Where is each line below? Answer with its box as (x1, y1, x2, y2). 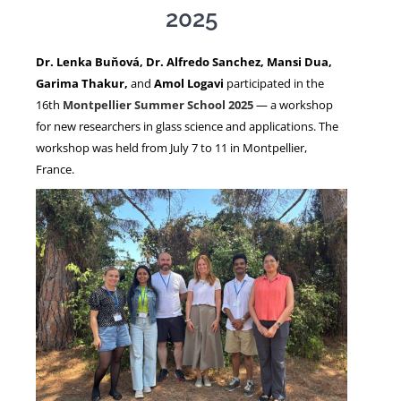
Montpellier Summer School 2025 (63, 96, 253, 113)
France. (36, 160, 74, 177)
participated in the (226, 74, 324, 91)
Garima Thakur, (36, 74, 128, 91)
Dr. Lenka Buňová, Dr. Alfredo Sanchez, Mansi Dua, (36, 53, 332, 70)
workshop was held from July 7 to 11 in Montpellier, (36, 139, 307, 156)
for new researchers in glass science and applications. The (36, 117, 338, 134)
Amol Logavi (151, 74, 226, 91)
